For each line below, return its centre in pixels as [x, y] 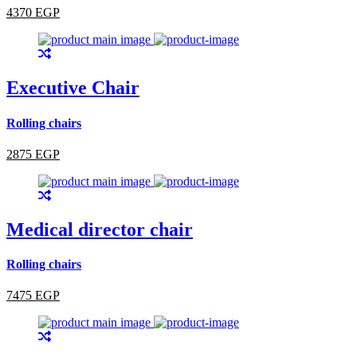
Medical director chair [100, 229]
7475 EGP [33, 296]
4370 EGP [33, 13]
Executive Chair [73, 88]
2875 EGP [33, 154]
